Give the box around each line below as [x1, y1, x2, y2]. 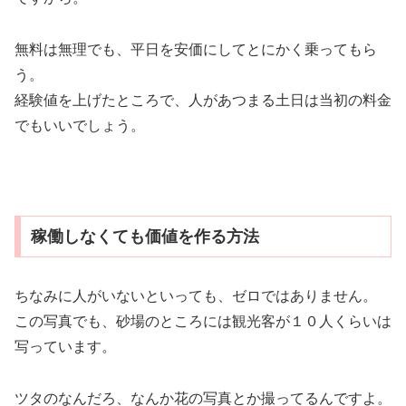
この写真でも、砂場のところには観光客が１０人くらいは [14, 313, 391, 329]
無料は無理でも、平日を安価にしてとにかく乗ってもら [14, 41, 377, 57]
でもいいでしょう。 [14, 117, 145, 133]
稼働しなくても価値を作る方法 [30, 227, 259, 246]
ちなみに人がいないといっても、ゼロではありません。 [14, 287, 377, 304]
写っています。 [14, 338, 116, 354]
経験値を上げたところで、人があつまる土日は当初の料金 [14, 92, 391, 108]
